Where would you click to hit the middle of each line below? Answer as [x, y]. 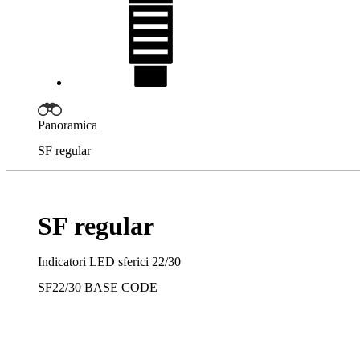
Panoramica [67, 125]
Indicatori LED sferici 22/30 [109, 262]
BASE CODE [121, 288]
